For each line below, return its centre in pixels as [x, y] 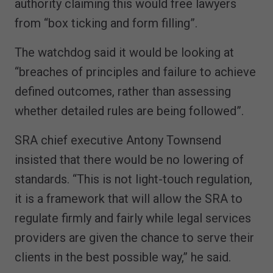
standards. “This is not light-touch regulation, [133, 179]
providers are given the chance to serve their [134, 237]
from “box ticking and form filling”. [106, 23]
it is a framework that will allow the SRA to [129, 198]
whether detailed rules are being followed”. [129, 111]
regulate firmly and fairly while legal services [133, 218]
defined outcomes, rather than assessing [123, 91]
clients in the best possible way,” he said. [123, 257]
